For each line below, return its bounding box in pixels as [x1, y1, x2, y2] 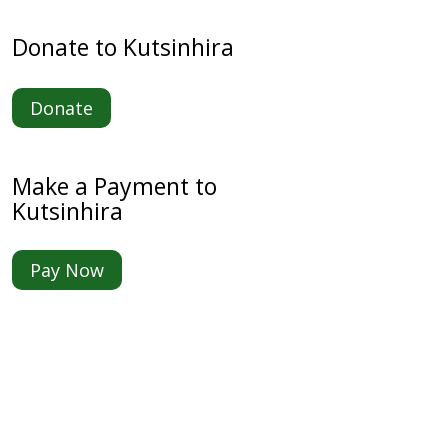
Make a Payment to [11, 169, 217, 202]
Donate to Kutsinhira [11, 30, 234, 63]
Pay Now [29, 258, 104, 283]
